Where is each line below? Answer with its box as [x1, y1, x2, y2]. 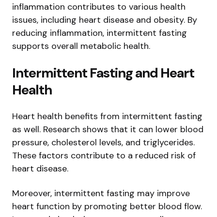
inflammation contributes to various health [12, 1, 186, 13]
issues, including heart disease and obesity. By [12, 14, 197, 26]
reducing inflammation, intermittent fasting [12, 27, 187, 39]
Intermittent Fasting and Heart [12, 64, 194, 82]
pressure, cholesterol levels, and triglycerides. [12, 137, 195, 149]
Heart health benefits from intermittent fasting [12, 110, 202, 123]
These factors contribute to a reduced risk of [12, 150, 196, 162]
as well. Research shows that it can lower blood [12, 124, 203, 136]
